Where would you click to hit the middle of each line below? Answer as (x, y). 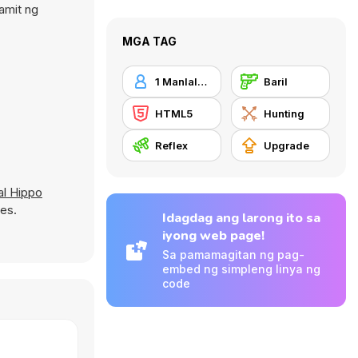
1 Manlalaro (202, 82)
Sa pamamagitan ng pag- (233, 255)
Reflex (171, 145)
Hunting (284, 113)
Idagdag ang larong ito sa (241, 218)
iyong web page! (213, 236)
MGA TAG (149, 41)
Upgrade (286, 145)
